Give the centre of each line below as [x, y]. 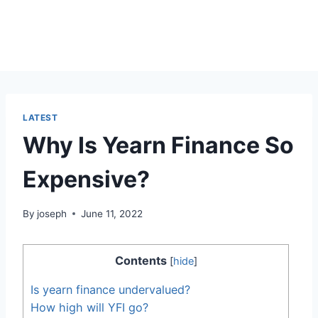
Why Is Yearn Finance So [158, 145]
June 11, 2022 [112, 213]
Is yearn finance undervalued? [110, 289]
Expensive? [86, 179]
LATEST [40, 117]
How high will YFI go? [89, 307]
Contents [141, 260]
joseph [52, 213]
